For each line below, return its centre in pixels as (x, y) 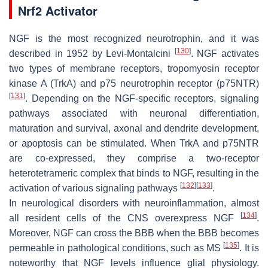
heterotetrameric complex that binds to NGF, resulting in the (134, 173)
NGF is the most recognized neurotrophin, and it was (134, 39)
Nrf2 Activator (58, 11)
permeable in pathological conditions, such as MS (116, 248)
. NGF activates (225, 54)
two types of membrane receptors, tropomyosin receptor (134, 69)
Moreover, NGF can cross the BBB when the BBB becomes (134, 233)
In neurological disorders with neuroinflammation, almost (134, 203)
